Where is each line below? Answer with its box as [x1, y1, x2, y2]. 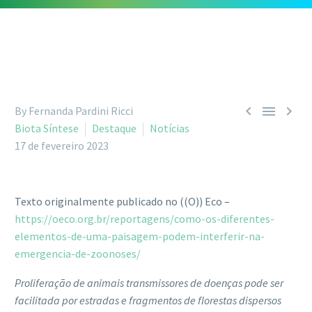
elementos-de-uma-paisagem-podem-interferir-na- [15, 228, 265, 243]
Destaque [92, 120, 136, 135]
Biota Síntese [15, 120, 79, 135]
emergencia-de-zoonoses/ [15, 246, 141, 260]
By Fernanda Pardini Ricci [15, 103, 133, 118]
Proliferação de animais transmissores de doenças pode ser [15, 276, 283, 290]
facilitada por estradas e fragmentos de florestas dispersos [15, 293, 281, 308]
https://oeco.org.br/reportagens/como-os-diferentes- [15, 211, 274, 226]
